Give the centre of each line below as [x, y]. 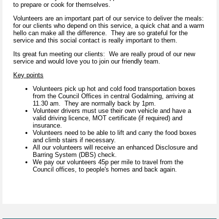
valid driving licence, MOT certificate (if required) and [108, 118]
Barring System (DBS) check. [76, 155]
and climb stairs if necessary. [74, 140]
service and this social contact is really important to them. [95, 41]
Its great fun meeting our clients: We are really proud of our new [104, 54]
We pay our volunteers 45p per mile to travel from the [108, 162]
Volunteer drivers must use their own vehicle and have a [112, 111]
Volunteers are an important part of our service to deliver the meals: [109, 19]
